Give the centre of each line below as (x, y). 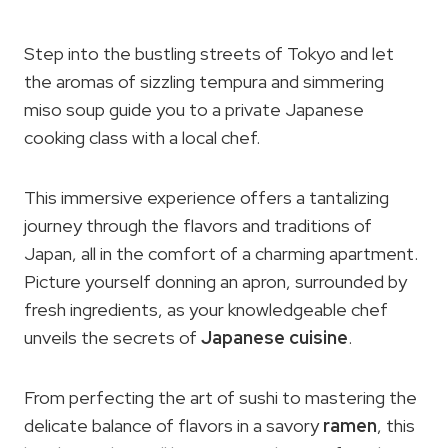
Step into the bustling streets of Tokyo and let (209, 53)
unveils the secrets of (112, 337)
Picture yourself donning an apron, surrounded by (215, 281)
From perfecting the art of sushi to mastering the (220, 397)
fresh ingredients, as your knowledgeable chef (206, 309)
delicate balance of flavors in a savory (173, 425)
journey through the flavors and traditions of (198, 225)
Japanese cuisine (274, 337)
